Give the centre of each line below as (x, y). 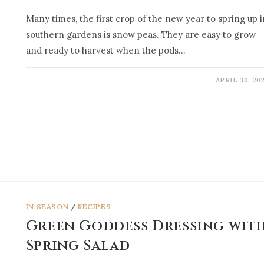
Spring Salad (78, 245)
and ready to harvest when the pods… (105, 50)
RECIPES (95, 206)
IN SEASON (47, 206)
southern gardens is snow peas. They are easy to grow (141, 34)
